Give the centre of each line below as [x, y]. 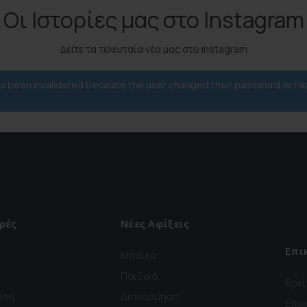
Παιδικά [139, 276]
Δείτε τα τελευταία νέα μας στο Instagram [153, 49]
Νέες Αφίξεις [155, 223]
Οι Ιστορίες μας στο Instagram [153, 20]
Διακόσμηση [150, 296]
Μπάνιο [138, 255]
